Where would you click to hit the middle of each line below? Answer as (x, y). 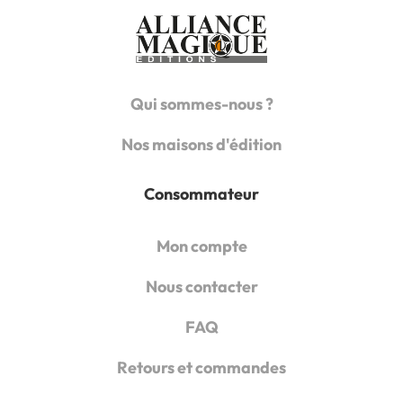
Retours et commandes (201, 367)
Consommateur (201, 193)
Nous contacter (201, 286)
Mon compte (201, 246)
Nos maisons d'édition (201, 144)
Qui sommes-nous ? (201, 103)
